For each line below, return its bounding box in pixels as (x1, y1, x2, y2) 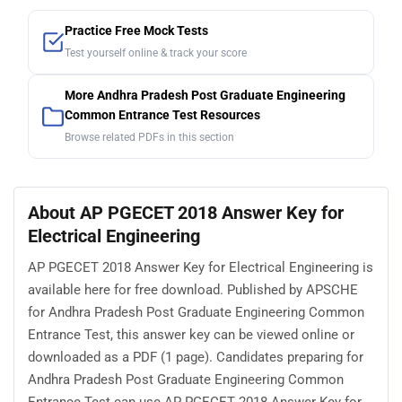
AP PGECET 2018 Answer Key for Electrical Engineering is (28, 258, 373, 275)
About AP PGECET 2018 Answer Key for (28, 202, 344, 224)
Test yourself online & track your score (65, 47, 247, 60)
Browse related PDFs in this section (65, 131, 234, 144)
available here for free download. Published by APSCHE (28, 281, 358, 298)
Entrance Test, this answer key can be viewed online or (28, 326, 354, 343)
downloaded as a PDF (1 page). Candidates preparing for (28, 348, 363, 365)
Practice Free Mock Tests (65, 23, 208, 39)
